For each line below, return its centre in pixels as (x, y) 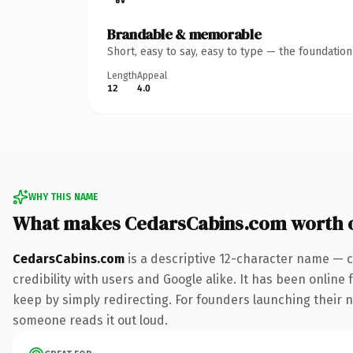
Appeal (152, 75)
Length (122, 75)
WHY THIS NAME (63, 197)
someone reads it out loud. (90, 320)
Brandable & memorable (184, 34)
